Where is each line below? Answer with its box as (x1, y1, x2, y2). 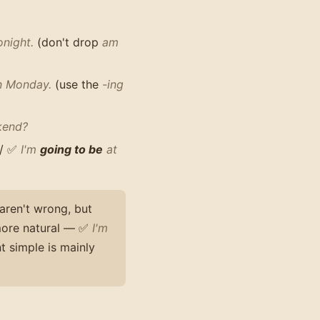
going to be (40, 141, 103, 156)
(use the (51, 77, 102, 92)
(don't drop (34, 35, 102, 50)
